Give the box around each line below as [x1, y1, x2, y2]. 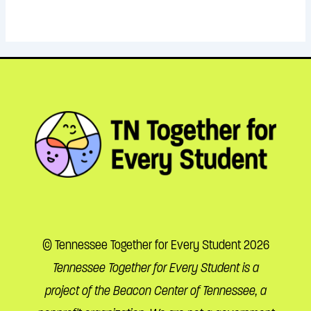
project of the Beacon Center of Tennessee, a [44, 283, 267, 299]
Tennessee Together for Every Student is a [52, 260, 259, 276]
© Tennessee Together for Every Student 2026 [42, 237, 269, 253]
